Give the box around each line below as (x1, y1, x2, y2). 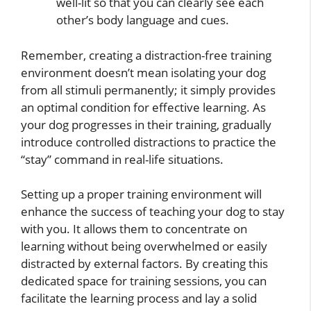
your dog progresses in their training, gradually (21, 116, 271, 133)
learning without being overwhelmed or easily (21, 238, 267, 255)
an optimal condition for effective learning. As (21, 99, 266, 115)
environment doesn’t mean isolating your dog (21, 64, 266, 81)
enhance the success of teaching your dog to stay (21, 203, 285, 220)
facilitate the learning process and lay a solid (21, 290, 257, 307)
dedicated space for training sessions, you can (21, 273, 267, 289)
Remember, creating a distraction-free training (21, 47, 271, 63)
